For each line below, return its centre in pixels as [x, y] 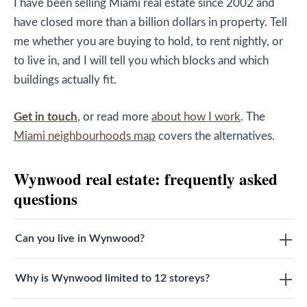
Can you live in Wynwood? [80, 239]
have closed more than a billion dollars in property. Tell [150, 22]
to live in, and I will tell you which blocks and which [141, 61]
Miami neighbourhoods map [85, 137]
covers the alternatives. [215, 137]
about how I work [196, 118]
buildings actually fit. [65, 80]
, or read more [114, 118]
